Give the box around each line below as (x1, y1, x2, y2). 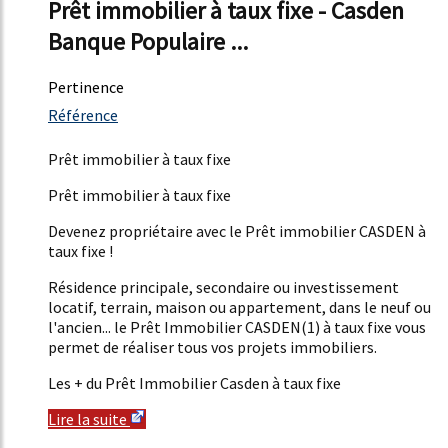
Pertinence (48, 77, 124, 98)
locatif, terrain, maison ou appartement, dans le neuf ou (48, 297, 431, 318)
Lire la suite (48, 409, 130, 430)
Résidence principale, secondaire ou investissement (48, 277, 399, 298)
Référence (48, 105, 118, 126)
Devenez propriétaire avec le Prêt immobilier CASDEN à (48, 221, 426, 242)
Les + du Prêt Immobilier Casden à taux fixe (48, 373, 341, 394)
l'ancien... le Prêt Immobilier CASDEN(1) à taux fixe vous (48, 317, 426, 338)
